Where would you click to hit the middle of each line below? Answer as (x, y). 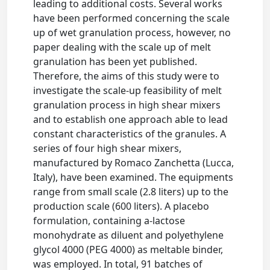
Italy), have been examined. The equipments (133, 177)
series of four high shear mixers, (108, 148)
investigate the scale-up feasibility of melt (128, 90)
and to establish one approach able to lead (131, 119)
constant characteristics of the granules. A (130, 134)
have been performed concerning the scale (132, 18)
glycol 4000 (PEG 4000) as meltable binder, (128, 250)
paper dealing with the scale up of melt (122, 47)
